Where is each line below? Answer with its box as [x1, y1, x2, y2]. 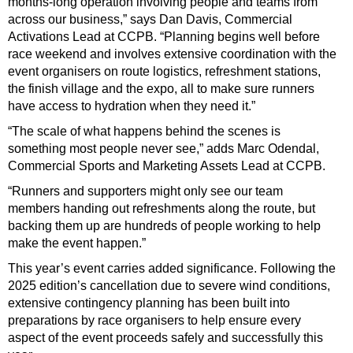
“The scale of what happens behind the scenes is [8, 124, 281, 138]
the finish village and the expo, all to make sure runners [8, 81, 314, 95]
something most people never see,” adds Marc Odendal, [8, 141, 319, 155]
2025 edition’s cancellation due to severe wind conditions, [8, 278, 330, 292]
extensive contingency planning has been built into [8, 295, 290, 310]
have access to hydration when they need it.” [8, 98, 255, 113]
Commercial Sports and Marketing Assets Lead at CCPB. [8, 158, 329, 173]
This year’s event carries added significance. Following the [8, 261, 336, 275]
